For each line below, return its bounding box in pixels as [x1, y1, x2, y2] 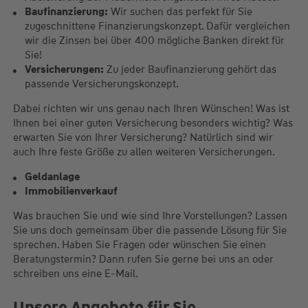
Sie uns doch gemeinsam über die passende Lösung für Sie [12, 223, 287, 238]
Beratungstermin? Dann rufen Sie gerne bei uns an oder [12, 252, 274, 267]
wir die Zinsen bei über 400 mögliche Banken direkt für [24, 34, 285, 48]
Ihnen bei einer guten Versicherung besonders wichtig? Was [12, 116, 293, 131]
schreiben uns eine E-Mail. [12, 267, 138, 281]
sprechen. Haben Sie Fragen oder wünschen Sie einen [12, 238, 266, 252]
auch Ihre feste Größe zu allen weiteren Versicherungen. [12, 145, 275, 159]
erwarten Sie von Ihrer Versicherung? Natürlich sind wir [12, 131, 273, 145]
